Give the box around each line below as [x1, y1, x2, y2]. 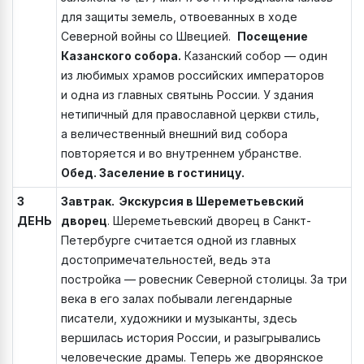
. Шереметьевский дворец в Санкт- [107, 214, 311, 228]
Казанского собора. [61, 49, 181, 63]
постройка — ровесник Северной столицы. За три [61, 272, 347, 287]
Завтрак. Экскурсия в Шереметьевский [61, 194, 304, 209]
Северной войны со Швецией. [61, 29, 237, 44]
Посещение [237, 29, 308, 44]
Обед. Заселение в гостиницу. [61, 166, 245, 180]
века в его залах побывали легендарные [61, 292, 292, 306]
